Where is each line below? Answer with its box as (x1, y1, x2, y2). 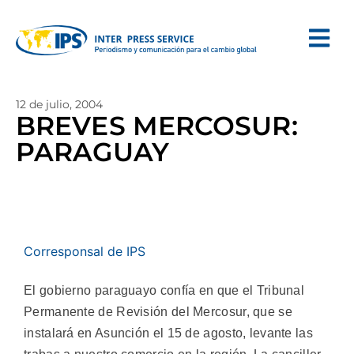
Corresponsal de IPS (24, 243, 145, 259)
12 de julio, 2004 (16, 97, 103, 111)
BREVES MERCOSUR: (16, 110, 298, 141)
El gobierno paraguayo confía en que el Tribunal (24, 284, 305, 298)
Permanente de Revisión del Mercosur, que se (24, 305, 292, 319)
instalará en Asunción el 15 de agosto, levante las (24, 326, 313, 341)
